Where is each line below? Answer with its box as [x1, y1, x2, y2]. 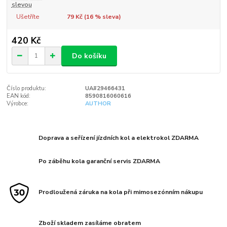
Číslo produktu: [7, 84, 47, 92]
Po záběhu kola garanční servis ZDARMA [39, 157, 161, 166]
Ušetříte [16, 12, 40, 21]
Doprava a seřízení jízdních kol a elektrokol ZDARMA [39, 134, 199, 142]
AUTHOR [85, 99, 111, 107]
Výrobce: [7, 99, 29, 107]
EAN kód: [7, 92, 31, 100]
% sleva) [93, 12, 121, 21]
